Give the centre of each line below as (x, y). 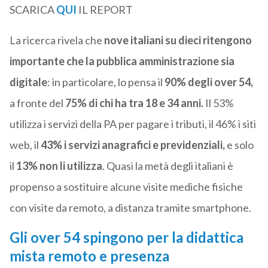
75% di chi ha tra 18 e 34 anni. (134, 103)
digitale (28, 82)
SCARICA (33, 10)
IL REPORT (104, 10)
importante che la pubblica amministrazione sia (122, 61)
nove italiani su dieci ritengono (178, 40)
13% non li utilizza (59, 166)
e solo (239, 145)
